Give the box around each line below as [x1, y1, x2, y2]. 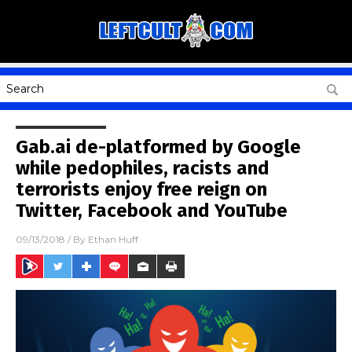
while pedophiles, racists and [16, 157, 269, 179]
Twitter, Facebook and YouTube [16, 200, 288, 222]
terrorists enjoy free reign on [16, 178, 267, 200]
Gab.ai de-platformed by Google [16, 136, 301, 158]
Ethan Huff [88, 233, 138, 246]
